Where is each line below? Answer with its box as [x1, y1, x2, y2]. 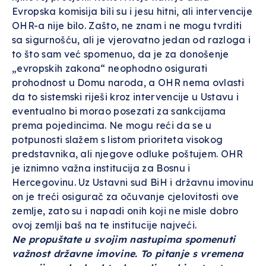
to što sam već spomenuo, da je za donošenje [12, 48, 229, 60]
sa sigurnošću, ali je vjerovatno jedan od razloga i [12, 34, 251, 46]
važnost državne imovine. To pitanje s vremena [12, 248, 243, 259]
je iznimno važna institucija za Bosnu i [12, 162, 191, 174]
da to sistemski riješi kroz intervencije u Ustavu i [12, 91, 239, 103]
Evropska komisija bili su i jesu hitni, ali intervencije [12, 5, 252, 17]
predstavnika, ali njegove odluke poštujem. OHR [12, 148, 243, 160]
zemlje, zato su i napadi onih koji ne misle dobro [12, 205, 239, 217]
